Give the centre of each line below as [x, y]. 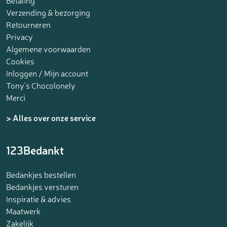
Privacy [20, 37]
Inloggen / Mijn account [47, 73]
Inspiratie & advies [39, 199]
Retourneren [28, 25]
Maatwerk [23, 211]
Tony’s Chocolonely [41, 85]
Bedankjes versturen [42, 187]
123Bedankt [35, 150]
